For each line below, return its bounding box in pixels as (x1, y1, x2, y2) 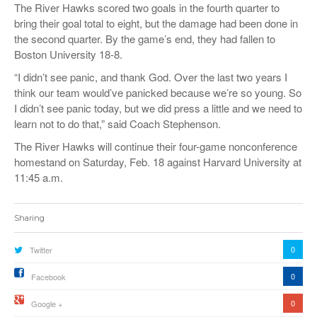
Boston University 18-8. (14, 46, 122, 62)
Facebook (31, 270, 66, 282)
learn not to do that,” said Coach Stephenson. (14, 115, 221, 131)
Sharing (14, 212, 45, 223)
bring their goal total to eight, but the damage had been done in (14, 15, 298, 30)
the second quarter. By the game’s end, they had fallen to (14, 30, 275, 46)
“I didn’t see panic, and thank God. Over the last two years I (14, 69, 287, 84)
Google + (31, 297, 62, 309)
